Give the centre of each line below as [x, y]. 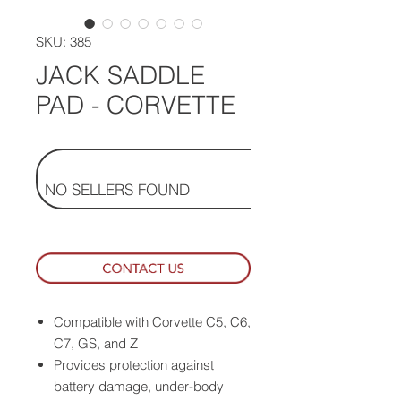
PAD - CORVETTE [136, 105]
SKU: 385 [64, 42]
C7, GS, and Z [96, 343]
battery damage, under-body [139, 386]
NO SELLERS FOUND [117, 189]
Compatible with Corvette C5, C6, [152, 321]
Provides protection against [134, 364]
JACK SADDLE [120, 75]
